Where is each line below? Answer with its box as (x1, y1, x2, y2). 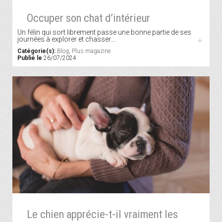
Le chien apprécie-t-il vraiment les (26, 208, 178, 221)
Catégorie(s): (17, 48, 55, 55)
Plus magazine (72, 48, 111, 55)
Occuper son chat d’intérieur (26, 11, 150, 25)
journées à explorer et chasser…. (17, 35, 116, 44)
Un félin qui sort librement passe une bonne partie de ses (17, 28, 191, 37)
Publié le (17, 55, 42, 62)
